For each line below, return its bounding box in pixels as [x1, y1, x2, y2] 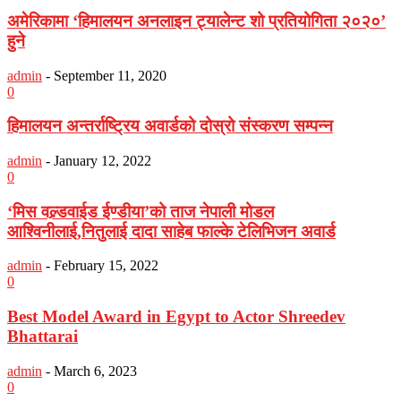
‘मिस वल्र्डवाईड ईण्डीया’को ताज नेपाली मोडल [7, 201, 274, 221]
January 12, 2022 [54, 153, 151, 168]
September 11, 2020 [54, 67, 166, 83]
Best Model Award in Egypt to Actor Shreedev [7, 307, 346, 327]
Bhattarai [7, 327, 78, 346]
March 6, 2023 [54, 363, 137, 379]
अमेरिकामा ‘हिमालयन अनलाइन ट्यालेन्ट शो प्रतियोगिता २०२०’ [7, 11, 386, 30]
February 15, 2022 [54, 258, 158, 274]
